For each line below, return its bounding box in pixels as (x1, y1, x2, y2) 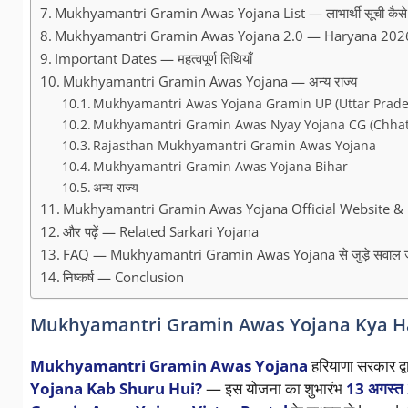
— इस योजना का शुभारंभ (201, 378, 346, 400)
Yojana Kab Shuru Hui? (29, 378, 202, 400)
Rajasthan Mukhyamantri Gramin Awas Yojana (93, 137, 377, 155)
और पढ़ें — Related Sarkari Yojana (62, 222, 259, 241)
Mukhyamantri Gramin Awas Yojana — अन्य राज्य (62, 72, 357, 91)
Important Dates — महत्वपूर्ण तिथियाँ (54, 49, 252, 68)
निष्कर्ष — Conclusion (62, 268, 184, 287)
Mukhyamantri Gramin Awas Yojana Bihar (93, 158, 349, 176)
